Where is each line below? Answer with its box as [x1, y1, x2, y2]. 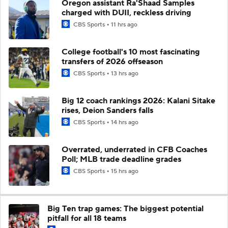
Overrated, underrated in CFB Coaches [62, 144, 207, 155]
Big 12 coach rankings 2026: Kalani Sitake [62, 95, 215, 106]
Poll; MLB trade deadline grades [62, 154, 181, 164]
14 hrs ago [111, 118, 138, 126]
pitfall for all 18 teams [47, 213, 126, 223]
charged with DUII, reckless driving [62, 7, 191, 18]
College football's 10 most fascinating [62, 46, 200, 57]
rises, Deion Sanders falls [62, 105, 153, 116]
